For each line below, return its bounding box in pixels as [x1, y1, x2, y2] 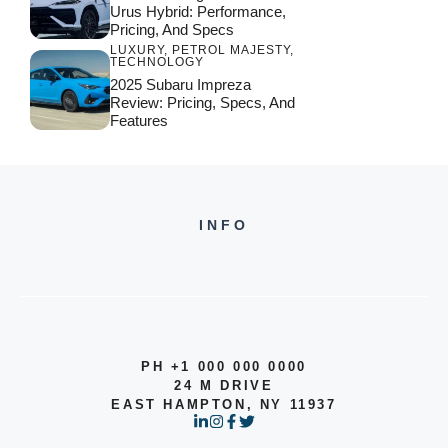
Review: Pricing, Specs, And [110, 94, 295, 112]
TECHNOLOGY [110, 55, 204, 70]
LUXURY [110, 43, 164, 58]
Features [110, 112, 168, 130]
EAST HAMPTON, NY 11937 [111, 397, 337, 413]
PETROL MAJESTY [172, 43, 290, 58]
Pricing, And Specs [110, 21, 234, 39]
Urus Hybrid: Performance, [110, 3, 286, 21]
